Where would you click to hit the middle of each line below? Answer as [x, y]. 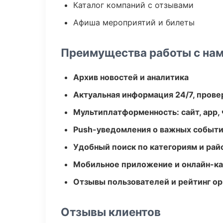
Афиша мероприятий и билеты [134, 22]
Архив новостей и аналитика [131, 77]
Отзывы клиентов [111, 212]
